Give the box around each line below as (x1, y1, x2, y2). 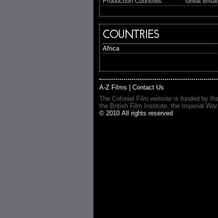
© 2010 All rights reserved (99, 109, 173, 117)
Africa (103, 45, 119, 52)
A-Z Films (99, 84, 127, 91)
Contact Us (132, 84, 164, 91)
